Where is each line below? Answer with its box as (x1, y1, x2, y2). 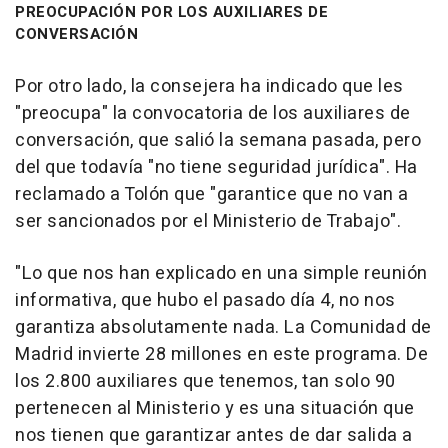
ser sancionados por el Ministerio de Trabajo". (15, 208, 401, 236)
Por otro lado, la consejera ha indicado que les (15, 73, 404, 101)
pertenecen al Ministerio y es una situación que (15, 395, 415, 423)
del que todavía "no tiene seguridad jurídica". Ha (15, 154, 418, 182)
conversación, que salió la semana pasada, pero (15, 127, 421, 155)
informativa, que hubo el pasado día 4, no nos (15, 287, 396, 315)
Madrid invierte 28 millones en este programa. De (15, 341, 428, 369)
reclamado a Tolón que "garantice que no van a (15, 181, 409, 209)
